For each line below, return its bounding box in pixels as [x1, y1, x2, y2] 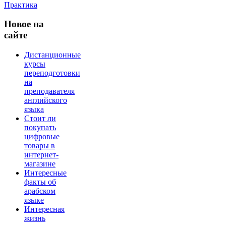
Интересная [24, 204, 65, 213]
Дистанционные [24, 50, 81, 59]
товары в [24, 141, 55, 150]
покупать [24, 123, 56, 132]
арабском [24, 186, 55, 195]
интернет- [24, 150, 59, 159]
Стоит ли [24, 114, 56, 123]
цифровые [24, 132, 60, 141]
